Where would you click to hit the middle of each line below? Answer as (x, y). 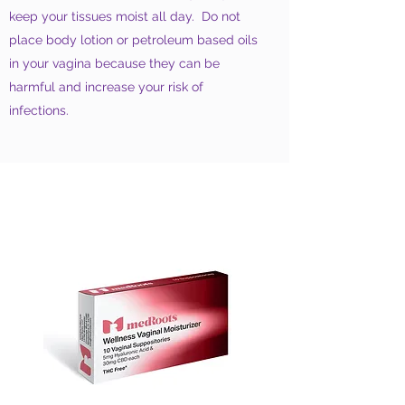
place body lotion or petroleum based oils (133, 39)
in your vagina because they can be (114, 63)
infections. (39, 110)
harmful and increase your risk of (106, 86)
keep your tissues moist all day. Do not (125, 16)
